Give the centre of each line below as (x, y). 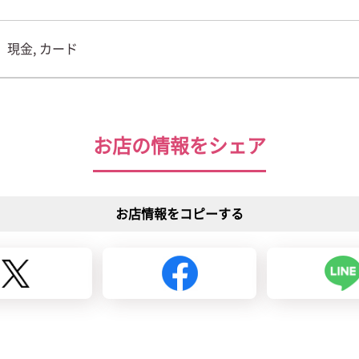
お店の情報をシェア (179, 146)
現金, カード (42, 49)
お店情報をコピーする (179, 214)
